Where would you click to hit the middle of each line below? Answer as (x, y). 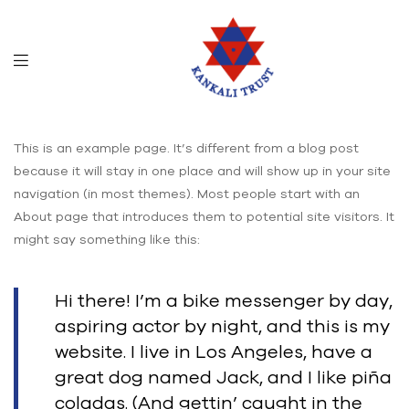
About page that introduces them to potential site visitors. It (204, 216)
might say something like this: (107, 239)
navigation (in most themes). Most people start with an (187, 193)
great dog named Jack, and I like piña (223, 376)
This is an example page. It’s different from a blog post (186, 147)
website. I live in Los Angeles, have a (214, 351)
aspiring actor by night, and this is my (222, 325)
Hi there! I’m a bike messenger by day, (224, 299)
